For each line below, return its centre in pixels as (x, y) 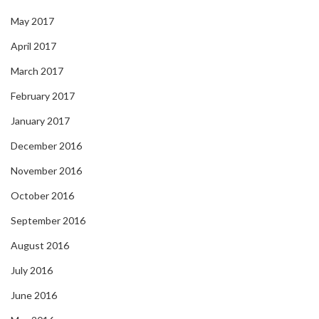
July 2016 (32, 271)
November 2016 (46, 171)
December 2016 (46, 146)
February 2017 (43, 96)
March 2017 (37, 71)
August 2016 (40, 246)
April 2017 (33, 46)
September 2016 (48, 221)
